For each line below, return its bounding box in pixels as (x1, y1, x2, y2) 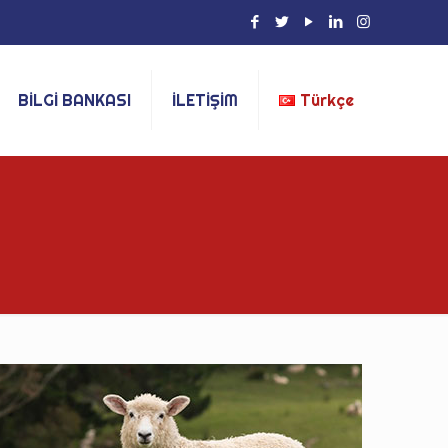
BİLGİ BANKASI (17, 90, 131, 110)
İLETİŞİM (171, 90, 238, 110)
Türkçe (299, 90, 354, 110)
